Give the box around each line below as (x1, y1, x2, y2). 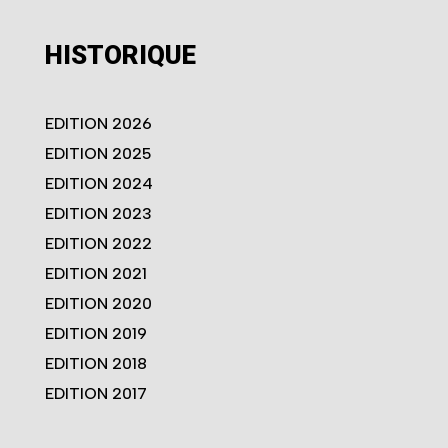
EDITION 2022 (44, 234, 152, 254)
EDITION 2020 (44, 294, 152, 314)
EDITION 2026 (44, 114, 152, 134)
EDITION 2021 (44, 264, 147, 284)
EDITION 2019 (44, 324, 147, 344)
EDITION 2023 (44, 204, 152, 224)
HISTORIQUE (44, 40, 196, 71)
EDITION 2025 (44, 144, 152, 164)
